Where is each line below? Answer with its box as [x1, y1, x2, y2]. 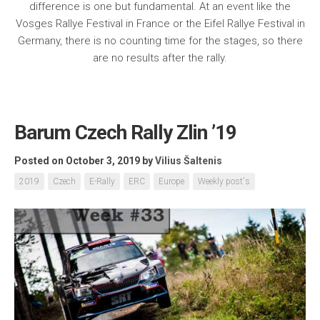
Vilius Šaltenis [155, 154, 222, 166]
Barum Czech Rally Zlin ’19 [14, 120, 236, 144]
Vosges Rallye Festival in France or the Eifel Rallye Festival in [15, 16, 305, 30]
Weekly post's [198, 176, 250, 186]
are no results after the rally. [93, 51, 227, 64]
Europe [159, 176, 184, 186]
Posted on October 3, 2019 [14, 154, 140, 166]
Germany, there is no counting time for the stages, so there [17, 34, 303, 47]
